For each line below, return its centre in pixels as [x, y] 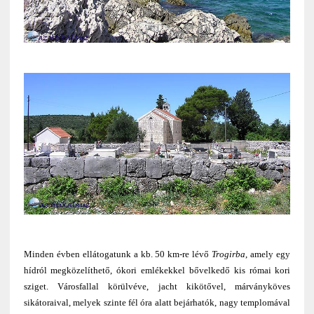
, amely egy [268, 254]
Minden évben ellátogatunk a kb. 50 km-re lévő [118, 254]
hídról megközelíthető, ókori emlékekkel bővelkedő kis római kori [157, 270]
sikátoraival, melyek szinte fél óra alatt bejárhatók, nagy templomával [157, 302]
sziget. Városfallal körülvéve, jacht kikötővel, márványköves [157, 286]
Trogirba [229, 254]
